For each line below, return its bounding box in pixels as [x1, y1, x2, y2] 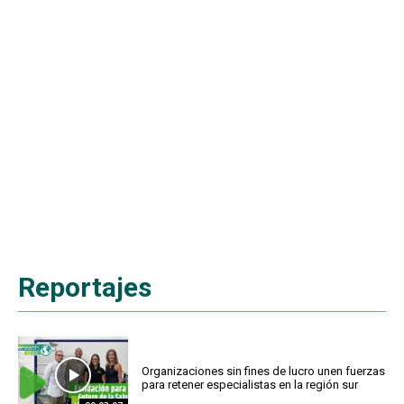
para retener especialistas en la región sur [142, 377, 359, 391]
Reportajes [18, 271, 151, 304]
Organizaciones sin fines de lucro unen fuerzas [142, 363, 386, 378]
